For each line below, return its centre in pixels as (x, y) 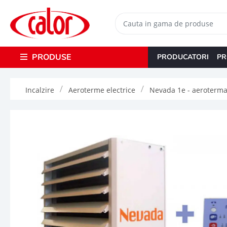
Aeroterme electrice (102, 90)
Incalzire (40, 90)
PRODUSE (50, 57)
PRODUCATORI (183, 57)
